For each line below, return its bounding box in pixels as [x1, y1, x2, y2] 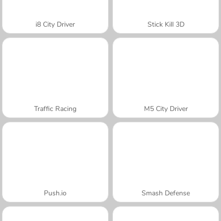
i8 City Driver [36, 19, 75, 29]
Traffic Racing [34, 104, 76, 113]
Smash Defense [142, 188, 190, 198]
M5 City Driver [144, 104, 188, 113]
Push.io [44, 188, 67, 198]
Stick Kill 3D [147, 19, 184, 29]
